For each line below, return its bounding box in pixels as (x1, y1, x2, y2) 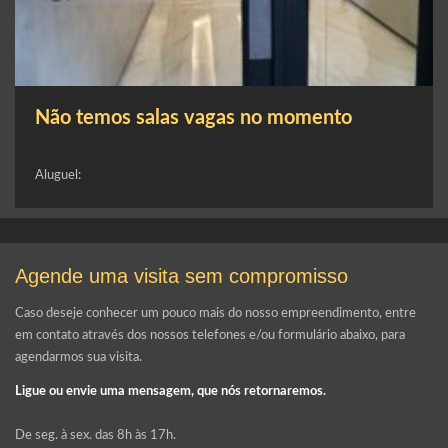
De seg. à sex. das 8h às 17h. (15, 428, 176, 442)
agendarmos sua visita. (15, 350, 142, 364)
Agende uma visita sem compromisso (15, 264, 348, 287)
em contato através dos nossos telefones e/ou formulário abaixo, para (15, 328, 405, 342)
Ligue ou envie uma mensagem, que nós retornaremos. (15, 384, 326, 398)
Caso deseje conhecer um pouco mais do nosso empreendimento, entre (15, 306, 416, 320)
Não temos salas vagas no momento (35, 107, 352, 128)
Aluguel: (35, 168, 81, 182)
